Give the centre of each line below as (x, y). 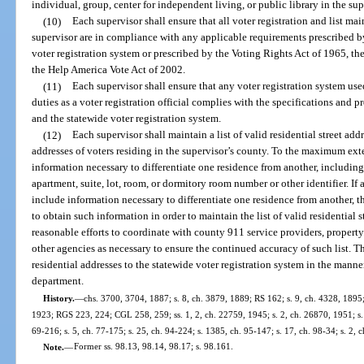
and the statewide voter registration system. (127, 119)
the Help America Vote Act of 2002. (109, 70)
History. (58, 298)
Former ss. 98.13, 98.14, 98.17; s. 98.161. (153, 347)
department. (58, 281)
